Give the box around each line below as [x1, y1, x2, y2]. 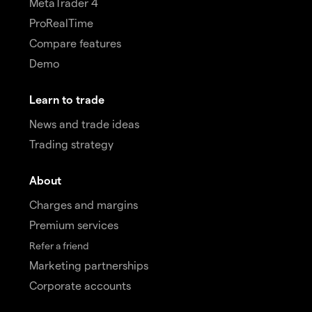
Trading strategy [29, 136, 114, 150]
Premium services [29, 217, 118, 231]
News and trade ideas [29, 116, 139, 130]
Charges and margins [29, 197, 138, 211]
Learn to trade [29, 92, 104, 106]
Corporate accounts [29, 278, 131, 292]
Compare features [29, 36, 121, 49]
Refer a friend [29, 239, 88, 251]
